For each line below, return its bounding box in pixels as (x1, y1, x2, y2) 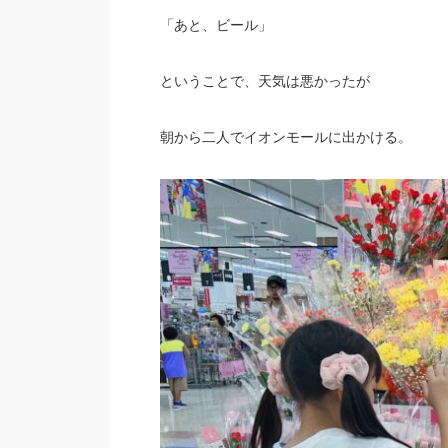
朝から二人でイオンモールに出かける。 (159, 129, 412, 145)
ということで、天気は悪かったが (159, 73, 370, 89)
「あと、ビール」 (159, 17, 272, 33)
